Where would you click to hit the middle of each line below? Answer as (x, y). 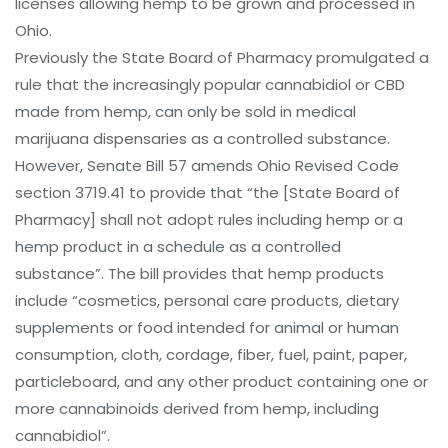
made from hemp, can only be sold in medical (185, 111)
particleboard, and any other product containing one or (221, 381)
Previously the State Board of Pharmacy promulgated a (222, 57)
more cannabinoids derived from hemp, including (197, 408)
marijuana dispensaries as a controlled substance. (204, 138)
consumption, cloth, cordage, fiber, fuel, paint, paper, (211, 354)
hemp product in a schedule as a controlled (178, 246)
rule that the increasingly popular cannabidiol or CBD (210, 84)
